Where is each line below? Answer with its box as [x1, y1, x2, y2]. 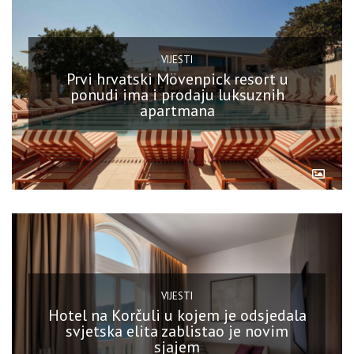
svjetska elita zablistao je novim [66, 320, 288, 341]
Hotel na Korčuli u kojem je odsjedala [47, 304, 307, 326]
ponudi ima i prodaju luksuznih [70, 84, 284, 105]
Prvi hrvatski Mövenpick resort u [66, 68, 288, 89]
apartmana [139, 100, 215, 121]
